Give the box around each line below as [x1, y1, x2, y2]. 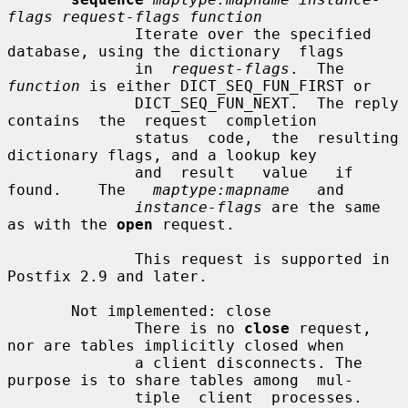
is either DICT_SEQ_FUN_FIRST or [80, 76, 372, 95]
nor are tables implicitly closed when [7, 336, 344, 354]
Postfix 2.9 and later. [7, 267, 208, 285]
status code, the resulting [7, 128, 135, 147]
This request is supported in [7, 250, 135, 268]
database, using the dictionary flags [7, 42, 344, 60]
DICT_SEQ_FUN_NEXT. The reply [7, 94, 135, 112]
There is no [135, 319, 244, 337]
